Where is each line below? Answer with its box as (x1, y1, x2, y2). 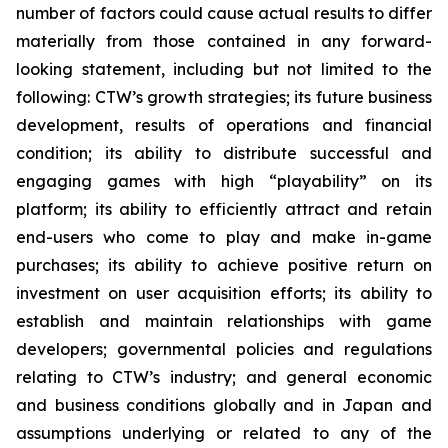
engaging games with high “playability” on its (16, 171, 432, 191)
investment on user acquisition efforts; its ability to (16, 283, 432, 303)
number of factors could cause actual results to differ (16, 3, 432, 23)
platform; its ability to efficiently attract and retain (16, 199, 432, 219)
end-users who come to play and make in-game (16, 227, 432, 247)
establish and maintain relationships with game (16, 311, 432, 331)
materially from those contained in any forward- (16, 31, 432, 51)
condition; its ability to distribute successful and (16, 143, 432, 163)
